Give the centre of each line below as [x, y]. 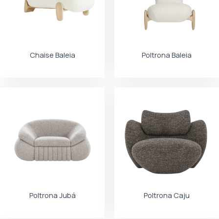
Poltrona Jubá [52, 195]
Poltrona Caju [167, 195]
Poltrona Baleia [167, 55]
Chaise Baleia [52, 55]
